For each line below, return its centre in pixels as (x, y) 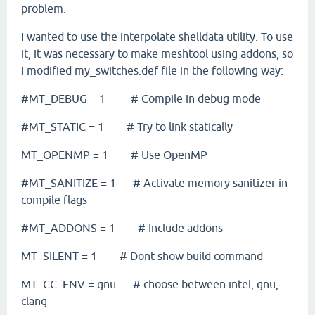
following (235, 70)
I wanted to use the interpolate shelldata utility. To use (157, 37)
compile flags (54, 200)
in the (196, 70)
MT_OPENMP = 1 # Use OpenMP (114, 155)
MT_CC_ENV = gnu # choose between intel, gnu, (150, 284)
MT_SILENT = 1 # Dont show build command (142, 256)
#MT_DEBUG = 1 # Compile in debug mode (141, 98)
